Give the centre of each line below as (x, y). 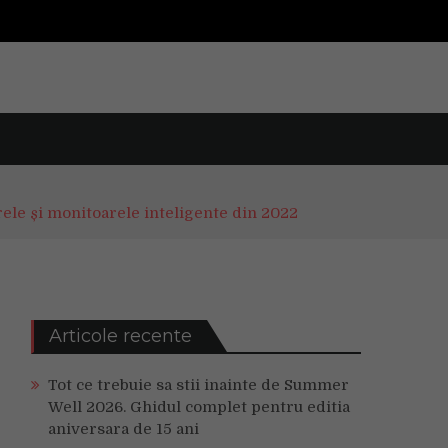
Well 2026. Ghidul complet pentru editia (199, 407)
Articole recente (120, 336)
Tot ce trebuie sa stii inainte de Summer (198, 385)
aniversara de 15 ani (123, 429)
